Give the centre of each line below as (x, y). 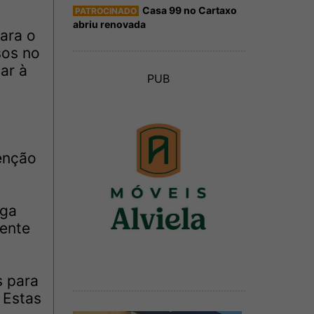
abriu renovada (109, 24)
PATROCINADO (105, 11)
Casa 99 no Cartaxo (189, 10)
